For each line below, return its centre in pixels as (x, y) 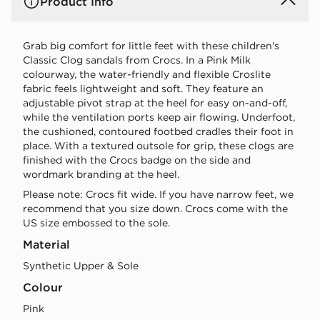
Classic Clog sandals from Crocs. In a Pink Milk (137, 60)
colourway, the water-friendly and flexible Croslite (147, 75)
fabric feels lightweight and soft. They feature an (143, 89)
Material (46, 245)
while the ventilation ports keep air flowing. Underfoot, (159, 117)
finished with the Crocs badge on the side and (137, 160)
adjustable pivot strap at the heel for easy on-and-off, (155, 103)
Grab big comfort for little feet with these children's (151, 46)
